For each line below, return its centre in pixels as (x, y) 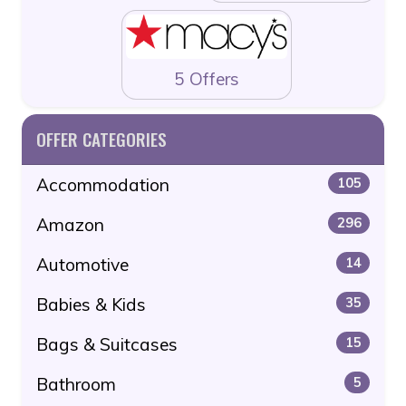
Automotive (82, 264)
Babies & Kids (91, 304)
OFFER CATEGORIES (101, 139)
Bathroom (76, 384)
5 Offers (207, 78)
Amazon (70, 224)
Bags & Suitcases (107, 344)
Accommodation (103, 184)
